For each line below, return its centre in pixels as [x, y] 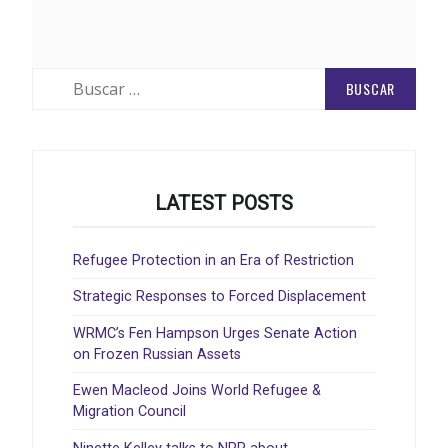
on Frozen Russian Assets [157, 354]
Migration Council [129, 412]
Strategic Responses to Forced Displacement [219, 297]
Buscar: [55, 77]
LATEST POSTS [224, 202]
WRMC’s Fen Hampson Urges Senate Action [215, 333]
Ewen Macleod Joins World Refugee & [197, 391]
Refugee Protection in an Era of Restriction [213, 261]
